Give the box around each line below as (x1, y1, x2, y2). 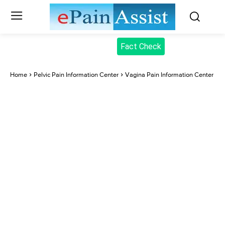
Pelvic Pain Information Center (34, 72, 119, 78)
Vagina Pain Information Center (125, 72, 213, 78)
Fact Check (120, 42, 161, 51)
